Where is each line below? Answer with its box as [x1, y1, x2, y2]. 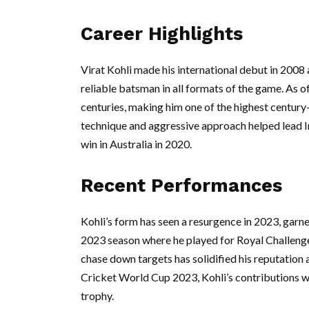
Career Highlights [81, 23, 243, 45]
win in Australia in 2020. [81, 137, 192, 150]
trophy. [81, 289, 114, 302]
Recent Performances [81, 175, 282, 197]
